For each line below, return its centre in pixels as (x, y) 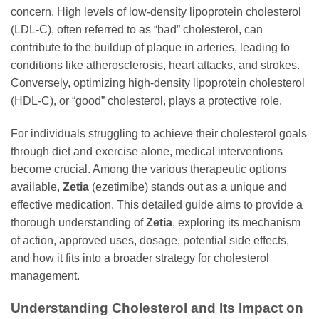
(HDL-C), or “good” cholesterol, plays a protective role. (146, 101)
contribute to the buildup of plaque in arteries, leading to (150, 48)
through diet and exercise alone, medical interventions (147, 152)
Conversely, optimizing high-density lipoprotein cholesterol (158, 83)
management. (45, 276)
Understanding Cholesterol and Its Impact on (157, 308)
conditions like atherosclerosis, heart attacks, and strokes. (155, 66)
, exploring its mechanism (236, 223)
